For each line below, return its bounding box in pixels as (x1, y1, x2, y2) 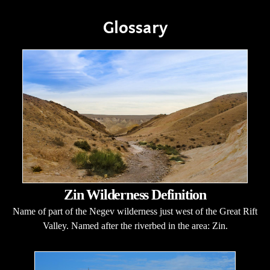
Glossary (102, 18, 168, 38)
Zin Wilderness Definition (64, 187, 206, 202)
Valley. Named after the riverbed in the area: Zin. (42, 221, 228, 231)
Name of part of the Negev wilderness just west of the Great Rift (13, 206, 257, 216)
